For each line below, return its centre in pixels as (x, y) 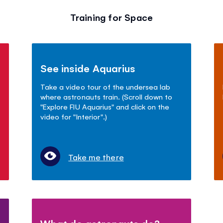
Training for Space (111, 17)
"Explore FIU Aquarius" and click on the (105, 107)
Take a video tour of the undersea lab (105, 87)
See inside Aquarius (88, 68)
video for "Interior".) (74, 116)
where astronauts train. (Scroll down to (106, 97)
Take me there (96, 157)
